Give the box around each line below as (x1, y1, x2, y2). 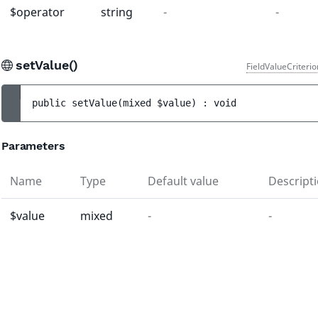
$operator (10, 4, 65, 20)
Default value (148, 173, 219, 189)
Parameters (1, 139, 65, 153)
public (32, 97, 72, 109)
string (101, 4, 133, 20)
